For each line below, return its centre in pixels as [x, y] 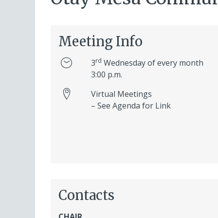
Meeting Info [100, 42]
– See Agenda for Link [131, 105]
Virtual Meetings [121, 94]
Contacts [86, 195]
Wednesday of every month [152, 63]
